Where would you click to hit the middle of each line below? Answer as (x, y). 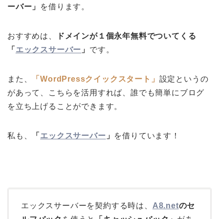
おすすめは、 (32, 36)
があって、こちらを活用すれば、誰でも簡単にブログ (106, 92)
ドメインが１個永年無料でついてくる (126, 36)
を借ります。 (65, 6)
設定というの (184, 79)
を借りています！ (147, 135)
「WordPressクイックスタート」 (96, 79)
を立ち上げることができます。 (65, 106)
